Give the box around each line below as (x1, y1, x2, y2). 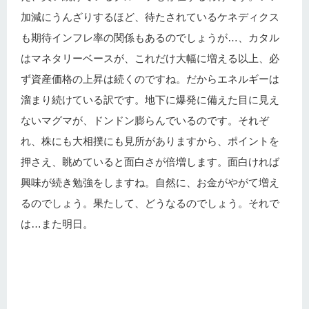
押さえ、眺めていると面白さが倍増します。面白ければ (21, 156, 279, 168)
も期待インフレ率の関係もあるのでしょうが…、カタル (21, 32, 279, 44)
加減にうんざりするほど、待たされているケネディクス (21, 11, 279, 23)
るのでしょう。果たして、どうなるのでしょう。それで (21, 197, 279, 210)
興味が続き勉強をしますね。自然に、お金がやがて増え (21, 177, 279, 189)
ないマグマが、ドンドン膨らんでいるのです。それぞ (21, 114, 269, 127)
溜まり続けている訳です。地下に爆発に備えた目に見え (21, 94, 279, 106)
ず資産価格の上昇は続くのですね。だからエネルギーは (21, 73, 279, 86)
